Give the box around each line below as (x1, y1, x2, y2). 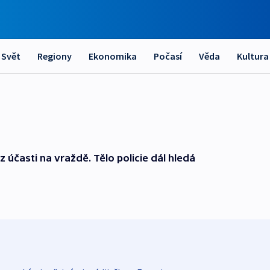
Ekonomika (89, 50, 137, 62)
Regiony (37, 50, 72, 62)
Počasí (154, 50, 182, 62)
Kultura (237, 50, 269, 62)
